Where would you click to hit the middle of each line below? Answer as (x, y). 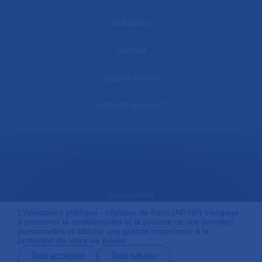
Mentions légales (131, 235)
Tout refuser (134, 256)
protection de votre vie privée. (73, 240)
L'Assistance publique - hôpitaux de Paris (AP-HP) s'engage (128, 212)
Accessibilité (131, 195)
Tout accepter (58, 256)
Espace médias (131, 78)
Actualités (131, 23)
